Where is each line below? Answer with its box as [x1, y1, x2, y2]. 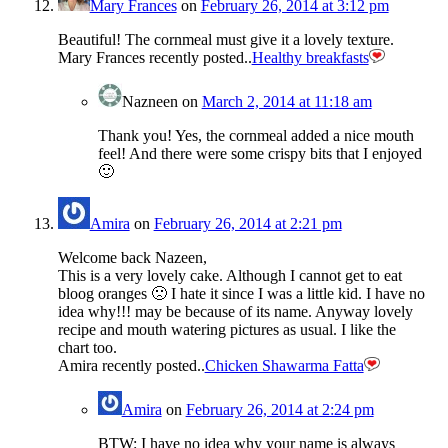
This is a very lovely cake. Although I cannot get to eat [57, 267, 402, 285]
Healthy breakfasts [251, 49, 369, 67]
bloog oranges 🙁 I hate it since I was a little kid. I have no [57, 285, 425, 303]
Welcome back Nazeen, [57, 249, 207, 267]
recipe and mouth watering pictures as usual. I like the [57, 321, 396, 339]
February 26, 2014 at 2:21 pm [153, 215, 342, 233]
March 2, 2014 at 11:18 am [201, 93, 372, 111]
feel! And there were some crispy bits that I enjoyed [97, 145, 422, 163]
